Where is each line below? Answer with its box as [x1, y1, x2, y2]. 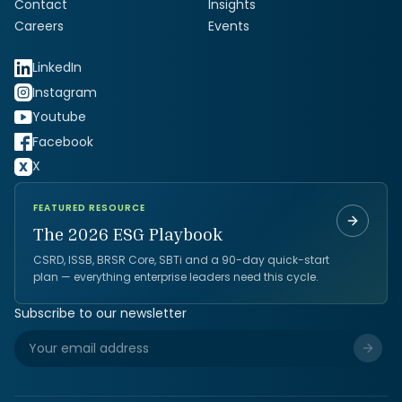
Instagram [32, 83, 97, 101]
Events [208, 17, 249, 35]
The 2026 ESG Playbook [33, 222, 223, 244]
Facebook [32, 132, 93, 151]
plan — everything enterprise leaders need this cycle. [33, 268, 319, 284]
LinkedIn [32, 58, 82, 76]
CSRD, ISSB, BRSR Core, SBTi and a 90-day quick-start [33, 251, 329, 267]
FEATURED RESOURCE [33, 200, 145, 214]
